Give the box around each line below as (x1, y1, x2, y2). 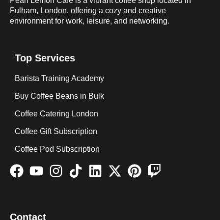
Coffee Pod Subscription (15, 145, 100, 154)
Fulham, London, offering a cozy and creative (10, 6, 166, 15)
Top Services (15, 53, 75, 64)
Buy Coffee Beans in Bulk (15, 92, 104, 101)
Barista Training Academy (15, 74, 104, 83)
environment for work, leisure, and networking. (10, 16, 169, 25)
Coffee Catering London (15, 110, 98, 118)
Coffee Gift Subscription (15, 127, 97, 136)
